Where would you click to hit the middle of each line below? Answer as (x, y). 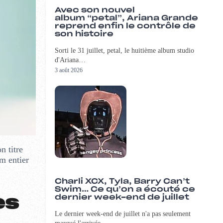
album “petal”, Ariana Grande (126, 18)
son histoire (84, 34)
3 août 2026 (68, 70)
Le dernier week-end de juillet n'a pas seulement (122, 214)
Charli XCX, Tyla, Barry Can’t (122, 182)
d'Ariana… (70, 60)
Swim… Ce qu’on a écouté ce (125, 190)
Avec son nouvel (95, 10)
